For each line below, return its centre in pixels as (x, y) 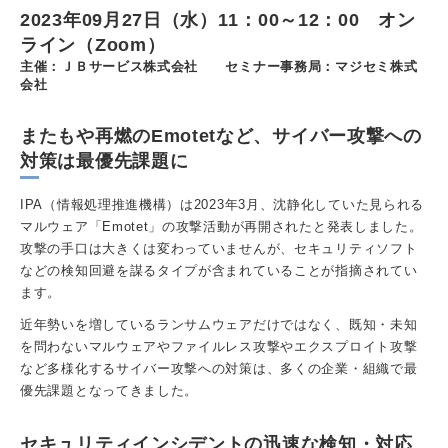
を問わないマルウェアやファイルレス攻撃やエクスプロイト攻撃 (219, 346)
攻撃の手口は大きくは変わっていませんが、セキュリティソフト (219, 248)
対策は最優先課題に (104, 160)
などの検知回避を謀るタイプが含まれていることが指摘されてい (219, 270)
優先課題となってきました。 (109, 390)
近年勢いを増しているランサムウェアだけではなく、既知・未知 (219, 324)
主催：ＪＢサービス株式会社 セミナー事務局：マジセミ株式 (219, 66)
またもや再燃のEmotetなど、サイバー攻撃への (221, 135)
